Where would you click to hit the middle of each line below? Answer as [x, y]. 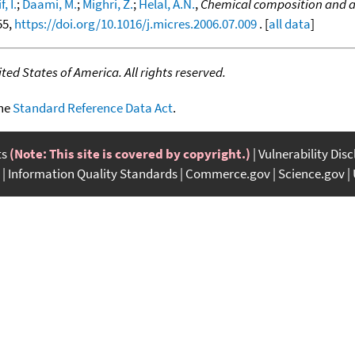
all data [290, 23]
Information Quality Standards [93, 173]
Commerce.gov [228, 173]
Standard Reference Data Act [93, 107]
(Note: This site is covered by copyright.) [130, 153]
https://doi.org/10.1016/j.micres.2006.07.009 [136, 23]
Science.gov [311, 173]
